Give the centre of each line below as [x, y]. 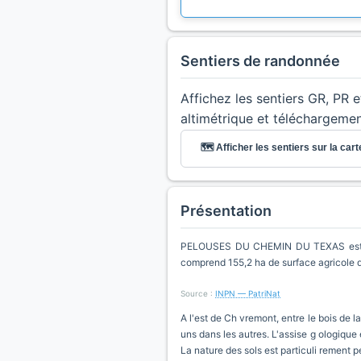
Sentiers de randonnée [260, 61]
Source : [198, 293]
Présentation [226, 211]
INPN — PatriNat [248, 293]
